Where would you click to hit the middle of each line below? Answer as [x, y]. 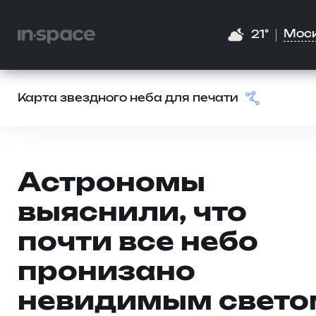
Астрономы [111, 184]
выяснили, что [132, 213]
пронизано [107, 273]
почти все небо [138, 243]
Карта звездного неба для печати [128, 98]
